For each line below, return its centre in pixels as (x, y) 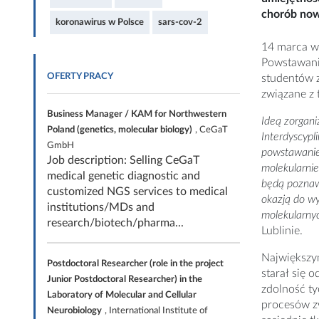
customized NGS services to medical (137, 192)
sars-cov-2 (180, 22)
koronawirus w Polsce (100, 22)
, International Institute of (156, 310)
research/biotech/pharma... (115, 223)
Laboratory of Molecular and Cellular (122, 295)
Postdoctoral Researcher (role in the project (135, 263)
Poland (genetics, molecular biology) (120, 130)
